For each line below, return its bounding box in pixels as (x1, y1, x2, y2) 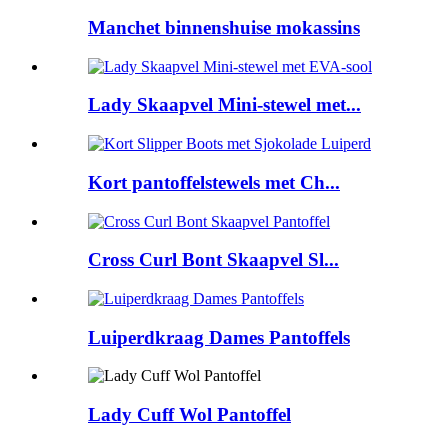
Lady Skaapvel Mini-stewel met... (88, 94, 361, 116)
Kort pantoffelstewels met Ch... (88, 171, 340, 193)
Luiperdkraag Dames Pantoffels (88, 326, 350, 348)
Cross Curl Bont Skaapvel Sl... (88, 249, 339, 271)
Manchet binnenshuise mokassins (88, 16, 360, 38)
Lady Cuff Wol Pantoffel (88, 404, 291, 426)
